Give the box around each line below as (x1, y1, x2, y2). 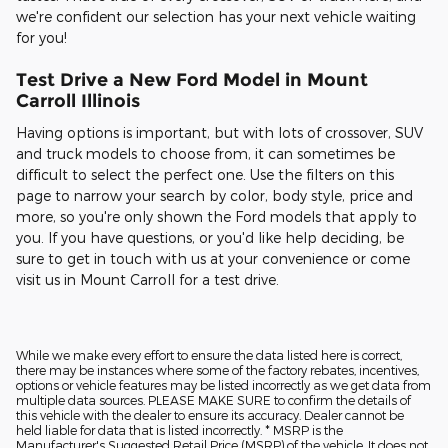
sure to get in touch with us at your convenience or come (16, 249, 410, 267)
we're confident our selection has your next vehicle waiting (16, 8, 416, 26)
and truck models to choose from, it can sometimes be (16, 144, 395, 162)
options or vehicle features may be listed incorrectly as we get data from (16, 377, 431, 392)
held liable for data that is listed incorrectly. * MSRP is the (16, 422, 343, 437)
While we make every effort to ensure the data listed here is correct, (16, 347, 402, 362)
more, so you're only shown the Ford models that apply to (16, 207, 417, 225)
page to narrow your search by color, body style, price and (16, 186, 413, 204)
